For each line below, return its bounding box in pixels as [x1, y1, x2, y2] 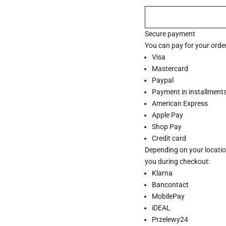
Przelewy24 [152, 215, 189, 223]
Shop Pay [152, 122, 182, 131]
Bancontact [152, 180, 189, 189]
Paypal [152, 76, 174, 84]
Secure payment [145, 29, 196, 38]
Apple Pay [152, 110, 184, 119]
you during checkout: [145, 157, 210, 165]
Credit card [152, 134, 187, 142]
